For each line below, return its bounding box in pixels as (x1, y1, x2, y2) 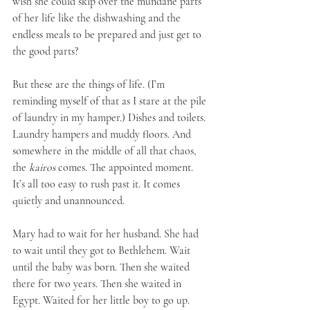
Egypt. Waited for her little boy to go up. (12, 293, 192, 307)
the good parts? (12, 44, 81, 58)
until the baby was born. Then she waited (12, 260, 192, 274)
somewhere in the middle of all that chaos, (12, 144, 199, 158)
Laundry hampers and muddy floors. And (12, 127, 194, 141)
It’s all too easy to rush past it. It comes (12, 177, 183, 191)
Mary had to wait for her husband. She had (12, 227, 201, 241)
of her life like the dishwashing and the (12, 11, 183, 25)
